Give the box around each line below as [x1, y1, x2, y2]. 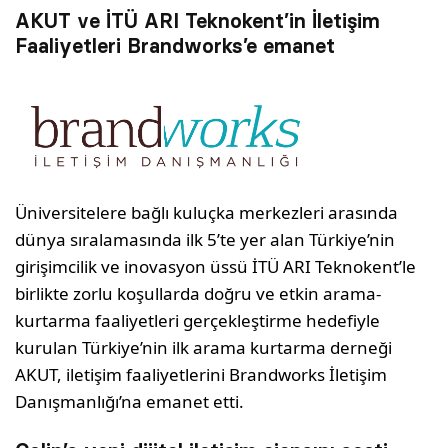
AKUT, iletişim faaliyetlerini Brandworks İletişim [15, 363, 388, 387]
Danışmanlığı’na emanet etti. [15, 390, 245, 414]
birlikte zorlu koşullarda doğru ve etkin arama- [15, 282, 382, 306]
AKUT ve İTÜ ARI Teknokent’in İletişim [15, 9, 380, 34]
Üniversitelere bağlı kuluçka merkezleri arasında [15, 201, 399, 225]
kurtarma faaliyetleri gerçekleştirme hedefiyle [15, 309, 381, 333]
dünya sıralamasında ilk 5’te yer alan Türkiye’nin [15, 228, 396, 252]
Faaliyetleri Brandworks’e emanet [15, 34, 341, 59]
